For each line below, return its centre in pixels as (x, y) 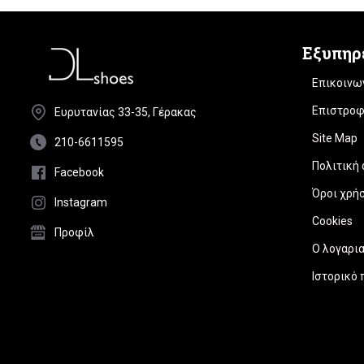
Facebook (79, 173)
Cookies (332, 221)
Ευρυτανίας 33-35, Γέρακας (126, 113)
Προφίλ (74, 233)
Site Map (335, 139)
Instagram (81, 203)
